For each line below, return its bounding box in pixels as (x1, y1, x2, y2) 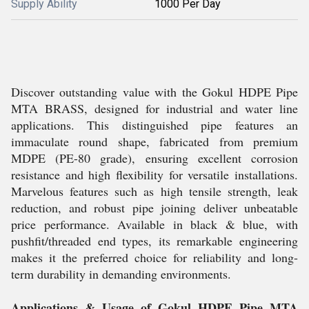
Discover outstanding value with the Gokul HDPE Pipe (11, 83, 298, 100)
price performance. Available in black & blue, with (11, 216, 298, 232)
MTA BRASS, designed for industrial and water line (11, 100, 298, 117)
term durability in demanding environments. (11, 266, 231, 282)
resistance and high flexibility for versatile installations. (11, 166, 298, 183)
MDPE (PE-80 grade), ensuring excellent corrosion (11, 150, 298, 166)
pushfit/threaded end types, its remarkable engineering (11, 232, 298, 249)
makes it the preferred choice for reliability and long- (11, 249, 298, 266)
